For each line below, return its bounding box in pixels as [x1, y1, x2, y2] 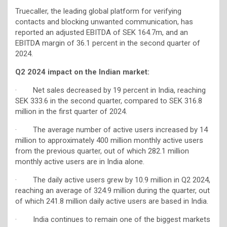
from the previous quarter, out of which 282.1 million [15, 146, 189, 156]
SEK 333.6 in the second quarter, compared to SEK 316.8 [15, 96, 202, 105]
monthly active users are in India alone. [15, 157, 144, 166]
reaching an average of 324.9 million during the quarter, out [15, 185, 210, 195]
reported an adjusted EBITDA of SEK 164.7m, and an [15, 27, 188, 37]
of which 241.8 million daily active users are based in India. [15, 196, 208, 206]
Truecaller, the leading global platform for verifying [15, 6, 181, 16]
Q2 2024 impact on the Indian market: [15, 67, 149, 77]
